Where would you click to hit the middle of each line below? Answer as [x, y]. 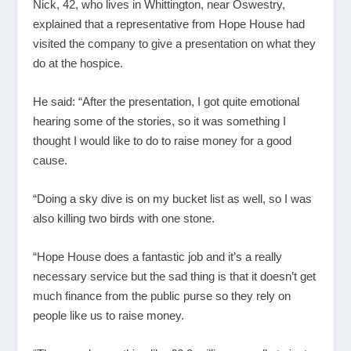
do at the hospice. [78, 63]
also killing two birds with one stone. [124, 218]
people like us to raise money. [109, 315]
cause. [51, 160]
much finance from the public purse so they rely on [162, 295]
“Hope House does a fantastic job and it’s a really [158, 256]
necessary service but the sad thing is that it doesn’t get [175, 276]
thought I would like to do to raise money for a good [163, 140]
